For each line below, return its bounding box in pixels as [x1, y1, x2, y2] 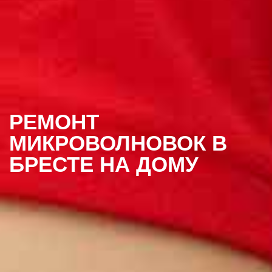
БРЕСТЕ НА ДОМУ [9, 152, 199, 177]
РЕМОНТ [9, 110, 99, 134]
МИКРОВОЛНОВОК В [9, 131, 227, 155]
